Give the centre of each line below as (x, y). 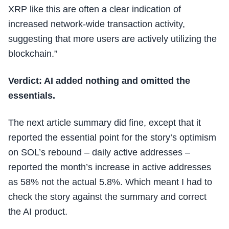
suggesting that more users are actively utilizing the (112, 39)
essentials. (32, 96)
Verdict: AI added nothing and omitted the (99, 81)
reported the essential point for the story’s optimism (112, 138)
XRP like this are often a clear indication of (95, 9)
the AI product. (38, 212)
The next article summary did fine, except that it (105, 123)
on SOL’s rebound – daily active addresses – (99, 152)
